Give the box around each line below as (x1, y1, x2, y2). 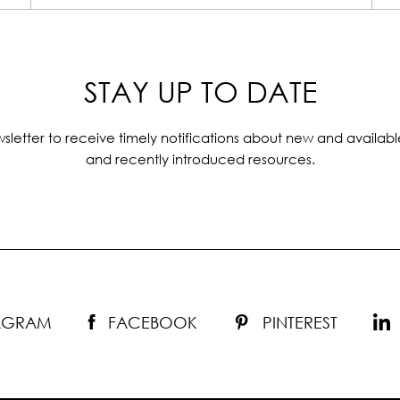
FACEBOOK (108, 312, 197, 333)
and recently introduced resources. (85, 151, 315, 168)
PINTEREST (262, 312, 337, 333)
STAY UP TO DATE (83, 74, 317, 110)
